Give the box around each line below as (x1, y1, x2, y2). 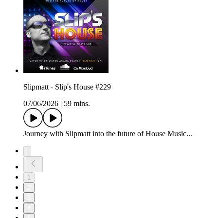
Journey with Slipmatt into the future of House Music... (23, 129, 192, 138)
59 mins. (64, 99, 90, 108)
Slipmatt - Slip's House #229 (23, 83, 111, 91)
